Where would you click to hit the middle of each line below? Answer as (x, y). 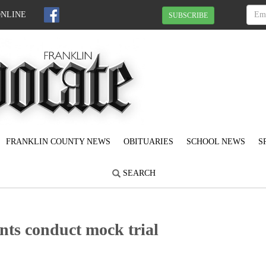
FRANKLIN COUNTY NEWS (58, 142)
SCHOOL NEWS (216, 142)
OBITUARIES (148, 142)
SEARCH (138, 173)
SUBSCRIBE (188, 15)
